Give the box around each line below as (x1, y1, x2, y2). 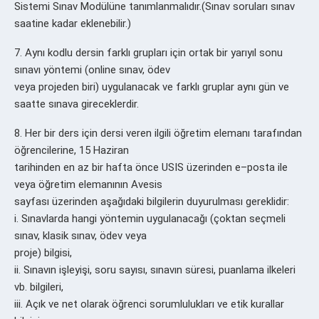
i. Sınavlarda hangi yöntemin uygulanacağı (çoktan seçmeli (14, 211, 286, 225)
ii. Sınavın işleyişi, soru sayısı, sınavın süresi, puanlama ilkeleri (14, 263, 296, 276)
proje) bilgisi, (14, 246, 72, 259)
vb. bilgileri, (14, 280, 63, 293)
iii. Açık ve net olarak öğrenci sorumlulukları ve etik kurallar (14, 297, 284, 310)
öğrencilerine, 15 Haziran (14, 143, 129, 157)
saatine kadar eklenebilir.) (14, 16, 131, 30)
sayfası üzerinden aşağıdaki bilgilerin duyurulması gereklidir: (14, 194, 289, 208)
